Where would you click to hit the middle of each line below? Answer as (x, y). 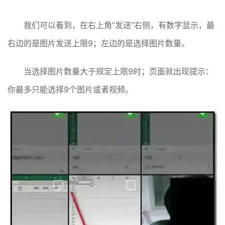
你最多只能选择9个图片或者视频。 (70, 90)
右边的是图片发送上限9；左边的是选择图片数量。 (98, 43)
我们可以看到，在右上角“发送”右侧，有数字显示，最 (119, 25)
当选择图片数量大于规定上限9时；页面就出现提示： (119, 72)
